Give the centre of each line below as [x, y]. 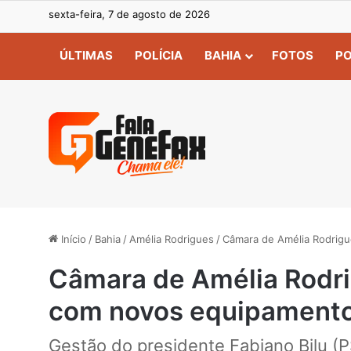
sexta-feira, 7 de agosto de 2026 [129, 14]
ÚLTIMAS [86, 55]
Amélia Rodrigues [172, 239]
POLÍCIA [159, 55]
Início [72, 239]
